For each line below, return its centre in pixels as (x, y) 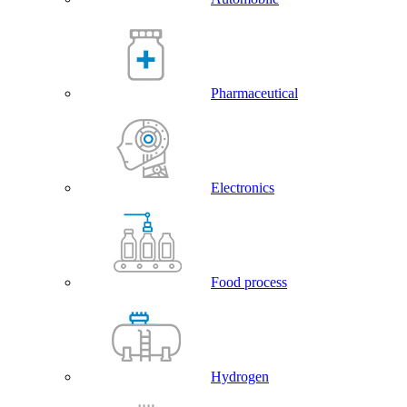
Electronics (243, 188)
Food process (249, 282)
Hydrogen (240, 377)
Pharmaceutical (254, 93)
